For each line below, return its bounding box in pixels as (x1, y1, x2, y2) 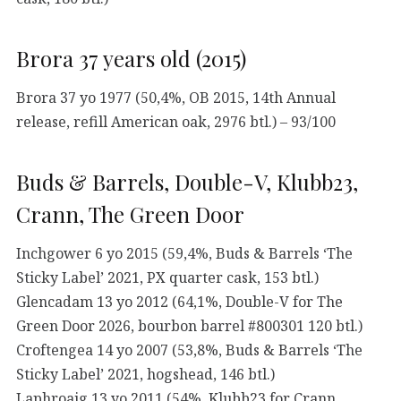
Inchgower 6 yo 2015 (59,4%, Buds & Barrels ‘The (16, 243, 353, 264)
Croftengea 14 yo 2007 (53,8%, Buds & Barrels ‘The (16, 340, 363, 361)
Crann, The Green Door (16, 200, 244, 229)
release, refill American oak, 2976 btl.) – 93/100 (16, 112, 336, 132)
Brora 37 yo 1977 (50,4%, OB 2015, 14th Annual (16, 88, 336, 108)
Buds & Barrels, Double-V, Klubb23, (16, 167, 358, 197)
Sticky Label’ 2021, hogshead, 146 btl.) (16, 364, 275, 385)
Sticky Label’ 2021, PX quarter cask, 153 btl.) (16, 268, 319, 288)
